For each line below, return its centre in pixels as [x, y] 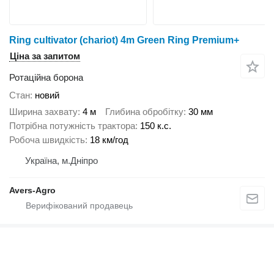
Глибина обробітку [144, 111]
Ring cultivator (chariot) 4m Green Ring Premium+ [124, 40]
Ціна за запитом [45, 56]
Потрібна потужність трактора [72, 125]
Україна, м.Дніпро [61, 160]
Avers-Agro [32, 190]
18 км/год [109, 139]
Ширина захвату [43, 111]
